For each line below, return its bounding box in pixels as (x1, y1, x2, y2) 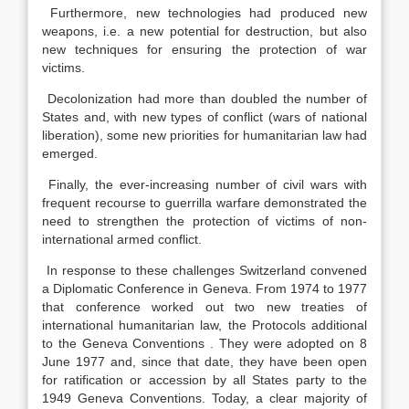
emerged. (42, 146, 98, 161)
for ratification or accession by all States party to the (42, 372, 367, 387)
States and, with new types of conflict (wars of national (42, 110, 367, 124)
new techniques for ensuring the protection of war (42, 42, 367, 57)
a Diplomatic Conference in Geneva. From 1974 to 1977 (42, 281, 367, 296)
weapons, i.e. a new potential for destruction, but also (42, 24, 367, 38)
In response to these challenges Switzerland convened (42, 263, 367, 278)
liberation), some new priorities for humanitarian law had (42, 128, 367, 142)
